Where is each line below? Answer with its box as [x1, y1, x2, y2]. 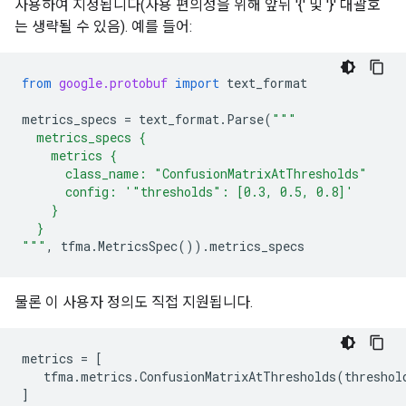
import [175, 74, 219, 92]
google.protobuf [59, 74, 168, 92]
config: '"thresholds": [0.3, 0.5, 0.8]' [22, 183, 353, 200]
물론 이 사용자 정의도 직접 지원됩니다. [14, 294, 253, 311]
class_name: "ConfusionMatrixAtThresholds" [22, 165, 367, 182]
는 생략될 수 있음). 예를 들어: [14, 18, 192, 35]
